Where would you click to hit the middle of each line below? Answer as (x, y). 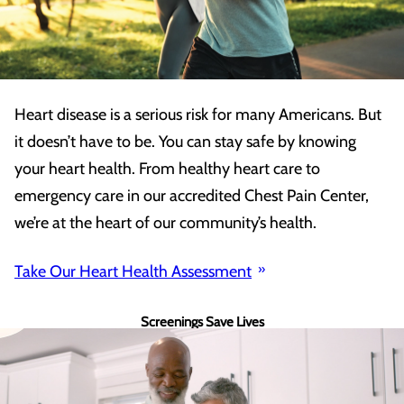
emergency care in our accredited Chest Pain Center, (192, 196)
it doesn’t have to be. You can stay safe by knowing (185, 142)
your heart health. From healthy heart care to (167, 169)
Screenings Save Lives (202, 322)
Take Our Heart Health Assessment (133, 272)
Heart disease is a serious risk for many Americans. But (198, 115)
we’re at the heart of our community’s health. (165, 223)
